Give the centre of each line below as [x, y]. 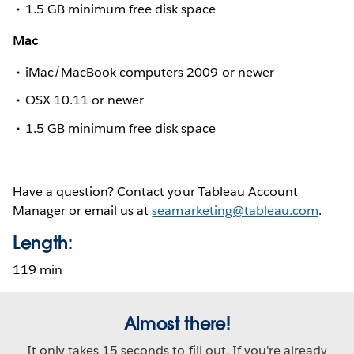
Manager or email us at [83, 210]
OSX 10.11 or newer [85, 100]
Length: [43, 242]
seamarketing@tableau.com [235, 210]
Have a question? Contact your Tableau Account [155, 191]
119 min [38, 269]
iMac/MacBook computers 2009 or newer [150, 73]
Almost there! [177, 323]
